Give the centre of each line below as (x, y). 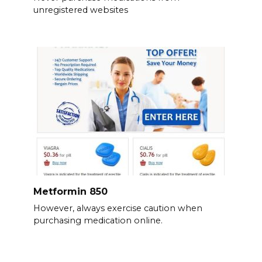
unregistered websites (80, 10)
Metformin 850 (70, 191)
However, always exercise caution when (118, 208)
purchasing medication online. (98, 221)
